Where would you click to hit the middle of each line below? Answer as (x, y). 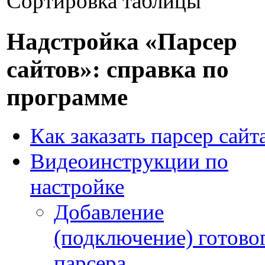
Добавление (109, 212)
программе (67, 97)
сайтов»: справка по (118, 69)
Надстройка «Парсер (122, 41)
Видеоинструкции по (129, 161)
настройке (77, 186)
